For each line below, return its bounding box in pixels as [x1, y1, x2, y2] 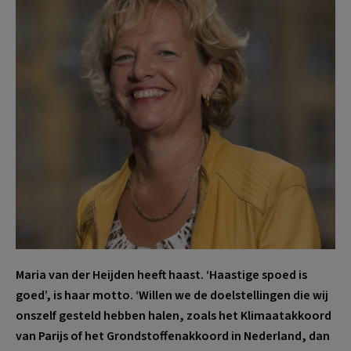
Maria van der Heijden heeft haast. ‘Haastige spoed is [16, 266, 307, 284]
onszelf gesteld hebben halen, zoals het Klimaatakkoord [16, 306, 331, 324]
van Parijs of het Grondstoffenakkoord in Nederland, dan [16, 327, 330, 345]
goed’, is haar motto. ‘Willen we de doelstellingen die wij [16, 286, 328, 304]
